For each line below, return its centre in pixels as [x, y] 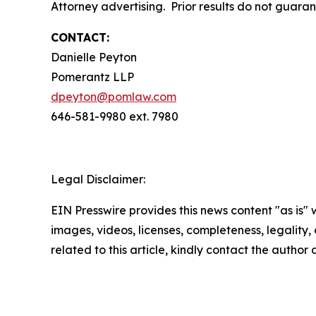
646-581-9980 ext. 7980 [115, 117]
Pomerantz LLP [92, 77]
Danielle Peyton [94, 57]
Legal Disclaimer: [98, 180]
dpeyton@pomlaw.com [114, 97]
